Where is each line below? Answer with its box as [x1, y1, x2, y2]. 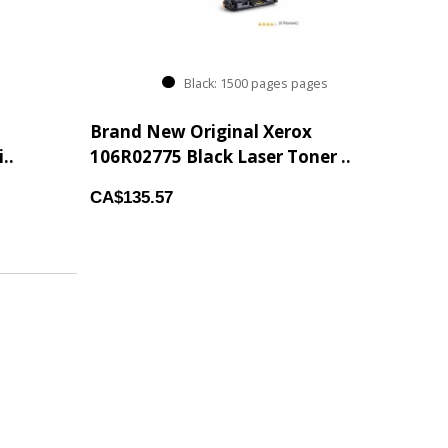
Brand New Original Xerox [90, 120, 313, 143]
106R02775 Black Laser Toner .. [90, 145, 352, 168]
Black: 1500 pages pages [174, 75, 328, 93]
